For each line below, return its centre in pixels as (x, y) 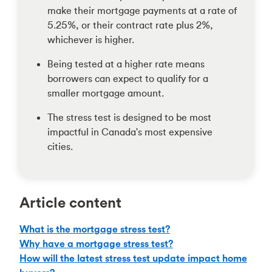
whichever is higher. (90, 39)
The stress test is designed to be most (129, 117)
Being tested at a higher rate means (126, 64)
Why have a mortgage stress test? (96, 243)
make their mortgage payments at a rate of (142, 10)
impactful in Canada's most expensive (130, 132)
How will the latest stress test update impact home (133, 258)
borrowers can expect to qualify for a (127, 78)
